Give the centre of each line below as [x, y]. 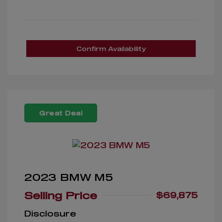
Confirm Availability [111, 49]
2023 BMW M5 [69, 177]
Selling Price [61, 195]
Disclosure [50, 214]
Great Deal [61, 113]
